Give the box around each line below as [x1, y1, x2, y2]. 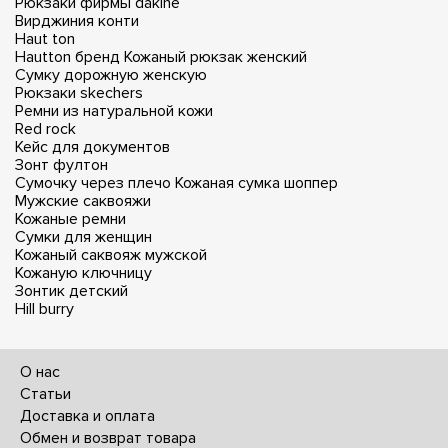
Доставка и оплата [20, 406, 155, 426]
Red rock [15, 119, 76, 139]
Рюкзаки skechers [15, 83, 143, 103]
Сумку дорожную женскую [15, 65, 207, 85]
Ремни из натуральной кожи [15, 101, 213, 121]
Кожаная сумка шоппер [175, 173, 338, 193]
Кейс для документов [15, 137, 170, 157]
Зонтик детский [15, 281, 128, 301]
